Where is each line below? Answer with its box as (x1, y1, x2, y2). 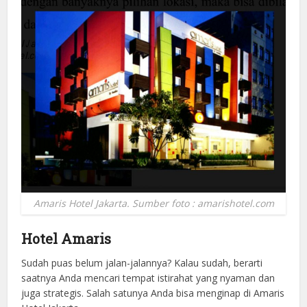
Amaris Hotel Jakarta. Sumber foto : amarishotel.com (33, 197, 274, 210)
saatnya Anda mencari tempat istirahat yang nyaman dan (21, 271, 275, 285)
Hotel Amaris (21, 230, 112, 248)
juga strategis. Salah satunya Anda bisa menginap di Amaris (21, 286, 285, 300)
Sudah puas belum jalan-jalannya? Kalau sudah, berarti (21, 256, 263, 270)
